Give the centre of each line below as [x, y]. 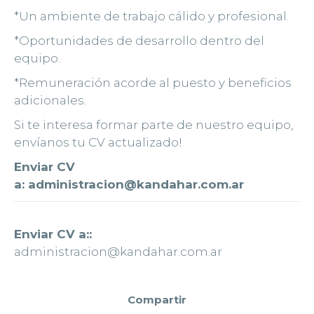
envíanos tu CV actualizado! [98, 143]
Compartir [157, 300]
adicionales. [50, 101]
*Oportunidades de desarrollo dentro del [139, 41]
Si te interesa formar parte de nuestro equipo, [153, 125]
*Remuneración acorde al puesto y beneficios [153, 83]
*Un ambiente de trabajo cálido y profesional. [151, 16]
